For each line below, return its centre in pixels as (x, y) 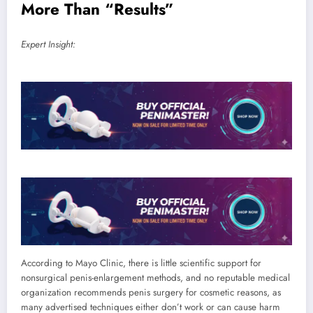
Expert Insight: (48, 44)
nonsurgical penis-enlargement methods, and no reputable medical (155, 278)
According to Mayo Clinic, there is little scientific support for (141, 263)
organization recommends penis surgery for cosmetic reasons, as (151, 293)
